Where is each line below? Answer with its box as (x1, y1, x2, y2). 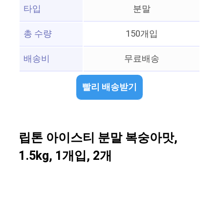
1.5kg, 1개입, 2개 (19, 147, 112, 166)
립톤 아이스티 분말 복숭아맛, (19, 129, 177, 148)
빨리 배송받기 (82, 81, 137, 94)
